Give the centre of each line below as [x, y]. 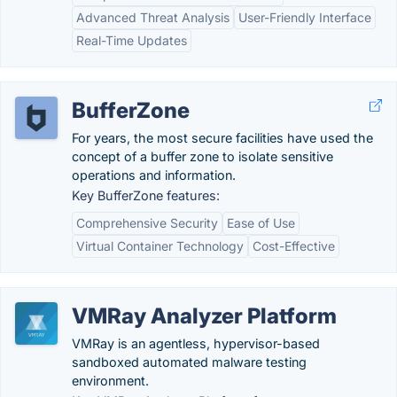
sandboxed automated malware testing [189, 362]
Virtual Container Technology [160, 246]
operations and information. [154, 175]
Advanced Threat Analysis [153, 17]
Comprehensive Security [147, 223]
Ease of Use [261, 223]
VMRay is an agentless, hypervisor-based [196, 343]
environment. [110, 381]
